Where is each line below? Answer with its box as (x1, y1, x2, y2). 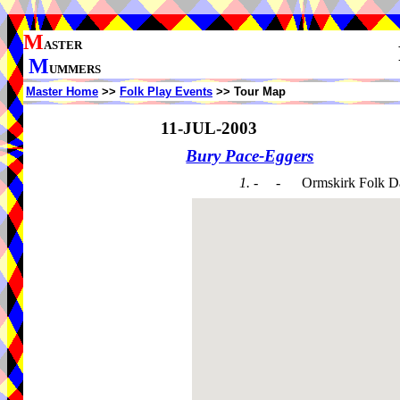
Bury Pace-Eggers (186, 146, 314, 166)
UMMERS (49, 62, 101, 76)
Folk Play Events (120, 85, 212, 98)
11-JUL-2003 (160, 118, 257, 137)
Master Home (26, 85, 98, 98)
